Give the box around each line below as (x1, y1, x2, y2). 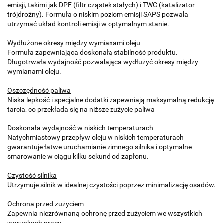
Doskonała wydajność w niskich (7, 124, 107, 132)
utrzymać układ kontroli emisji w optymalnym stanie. (7, 20, 169, 28)
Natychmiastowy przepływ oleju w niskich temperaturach (7, 133, 184, 142)
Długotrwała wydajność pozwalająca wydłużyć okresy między (7, 58, 198, 66)
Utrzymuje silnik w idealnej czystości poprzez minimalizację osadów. (7, 181, 216, 189)
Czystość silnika (7, 171, 57, 180)
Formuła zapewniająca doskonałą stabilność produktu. (7, 48, 178, 57)
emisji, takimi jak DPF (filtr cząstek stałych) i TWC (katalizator (7, 1, 195, 9)
